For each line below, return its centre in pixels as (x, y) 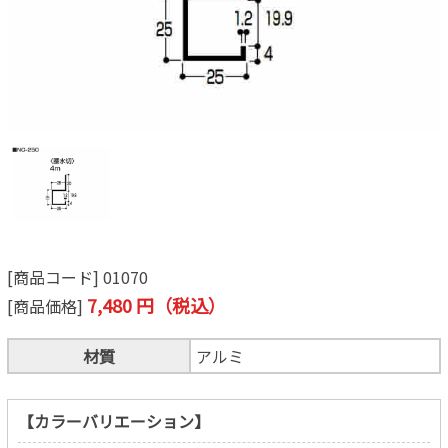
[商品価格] (46, 305)
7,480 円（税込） (156, 304)
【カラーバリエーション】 (113, 420)
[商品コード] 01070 (77, 276)
